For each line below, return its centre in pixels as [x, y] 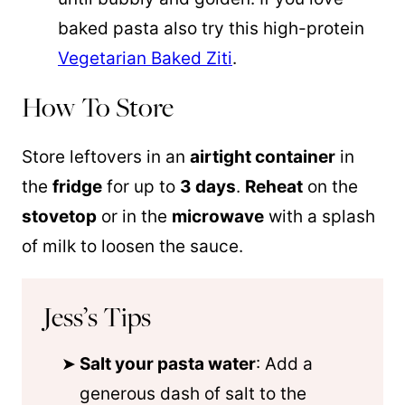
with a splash [320, 217]
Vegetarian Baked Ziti [145, 58]
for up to [141, 187]
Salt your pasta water [168, 364]
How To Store [98, 107]
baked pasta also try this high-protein [211, 28]
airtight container [263, 157]
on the [330, 187]
